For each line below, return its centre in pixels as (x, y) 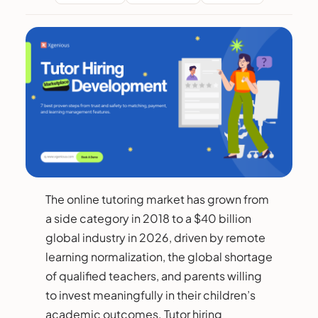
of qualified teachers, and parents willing (154, 275)
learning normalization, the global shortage (159, 256)
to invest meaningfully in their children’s (150, 295)
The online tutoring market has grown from (157, 199)
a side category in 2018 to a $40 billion (148, 218)
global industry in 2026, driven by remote (155, 237)
